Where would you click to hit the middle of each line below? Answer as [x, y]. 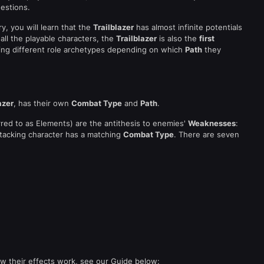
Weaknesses [212, 123]
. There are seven [207, 134]
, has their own [42, 103]
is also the [178, 38]
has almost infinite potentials [188, 27]
